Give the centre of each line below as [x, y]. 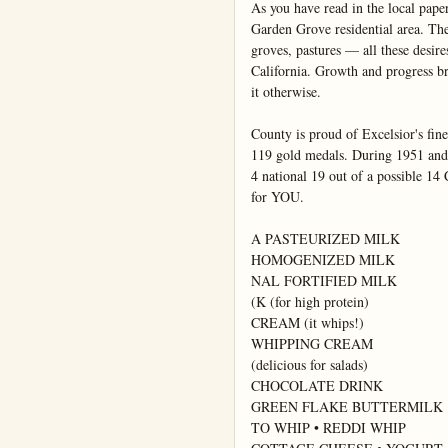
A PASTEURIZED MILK [325, 239]
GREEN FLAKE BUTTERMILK [347, 407]
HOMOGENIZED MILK [323, 260]
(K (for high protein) [310, 302]
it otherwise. [286, 92]
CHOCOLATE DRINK [317, 386]
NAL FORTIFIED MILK [324, 281]
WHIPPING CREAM [312, 344]
